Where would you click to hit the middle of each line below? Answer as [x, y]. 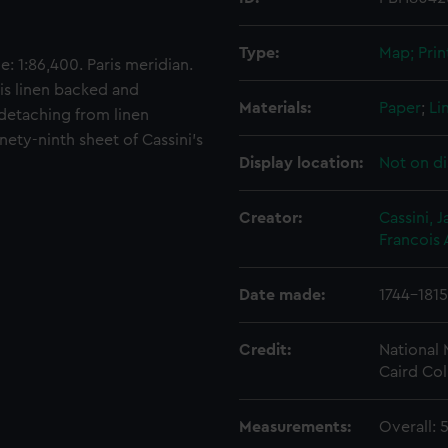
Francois [409, 240]
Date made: [282, 295]
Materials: [275, 108]
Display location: [301, 163]
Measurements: [295, 427]
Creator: [270, 218]
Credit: [265, 350]
